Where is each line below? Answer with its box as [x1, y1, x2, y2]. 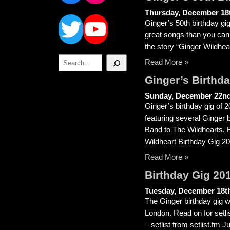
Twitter [83, 3, 155, 30]
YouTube [107, 3, 205, 30]
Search [58, 54, 76, 60]
